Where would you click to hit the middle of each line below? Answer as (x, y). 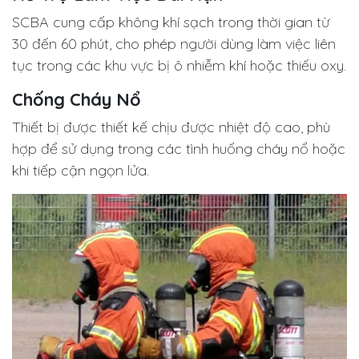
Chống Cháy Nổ (77, 99)
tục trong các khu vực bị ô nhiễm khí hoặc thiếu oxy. (179, 66)
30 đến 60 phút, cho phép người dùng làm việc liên (174, 44)
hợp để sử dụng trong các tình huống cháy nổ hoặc (179, 149)
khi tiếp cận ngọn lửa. (81, 171)
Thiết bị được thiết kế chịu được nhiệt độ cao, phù (171, 127)
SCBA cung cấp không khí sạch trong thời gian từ (171, 22)
